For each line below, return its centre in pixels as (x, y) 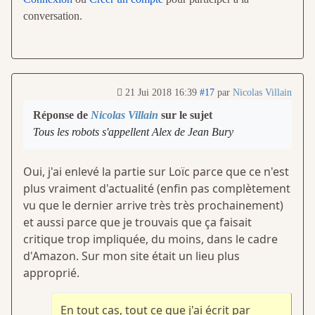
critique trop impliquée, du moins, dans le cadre (150, 239)
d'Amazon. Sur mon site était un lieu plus (131, 256)
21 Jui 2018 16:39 (161, 93)
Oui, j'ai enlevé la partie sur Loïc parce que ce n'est (156, 172)
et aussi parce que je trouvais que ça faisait (137, 223)
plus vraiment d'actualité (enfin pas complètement (157, 189)
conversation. (53, 16)
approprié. (51, 273)
